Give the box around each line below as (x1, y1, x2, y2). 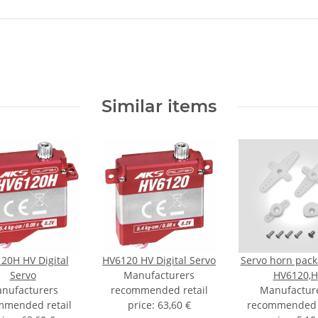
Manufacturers (124, 268, 194, 282)
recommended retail (110, 283, 208, 297)
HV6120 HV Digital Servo (102, 253, 216, 267)
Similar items (102, 96, 216, 116)
